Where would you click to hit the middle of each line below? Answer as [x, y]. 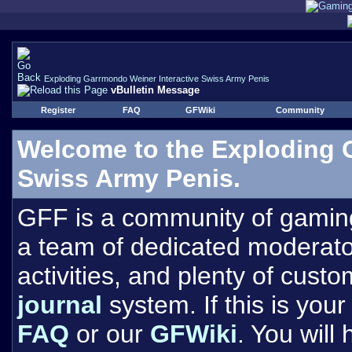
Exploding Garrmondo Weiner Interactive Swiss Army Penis [157, 79]
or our [110, 334]
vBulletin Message [155, 90]
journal [60, 305]
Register [58, 110]
